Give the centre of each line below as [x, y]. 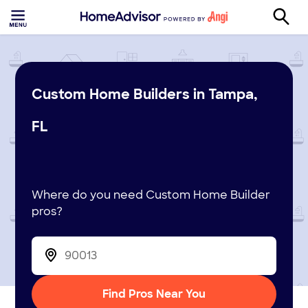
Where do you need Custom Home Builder [151, 195]
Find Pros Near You [154, 294]
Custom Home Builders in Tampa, [145, 94]
